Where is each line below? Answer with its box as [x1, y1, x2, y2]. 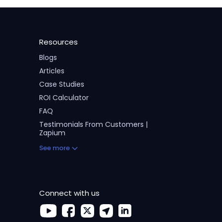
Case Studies [39, 79, 84, 89]
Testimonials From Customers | [39, 119, 148, 129]
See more [39, 143, 70, 153]
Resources [39, 37, 78, 47]
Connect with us [39, 188, 100, 198]
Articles [39, 66, 64, 76]
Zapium [39, 128, 65, 138]
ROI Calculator [39, 93, 89, 103]
